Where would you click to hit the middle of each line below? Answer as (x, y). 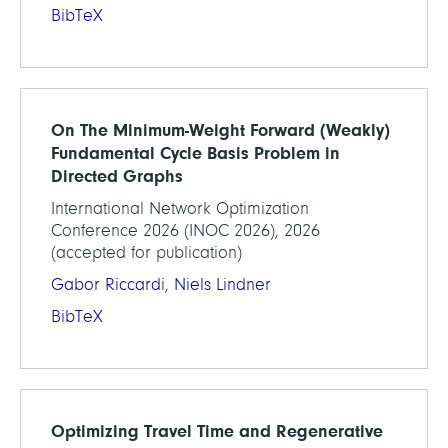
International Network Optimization (180, 208)
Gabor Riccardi (108, 284)
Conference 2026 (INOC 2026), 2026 (185, 230)
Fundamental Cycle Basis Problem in (195, 153)
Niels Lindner (222, 284)
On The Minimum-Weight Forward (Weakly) (220, 130)
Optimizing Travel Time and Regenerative (217, 431)
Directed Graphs (117, 176)
